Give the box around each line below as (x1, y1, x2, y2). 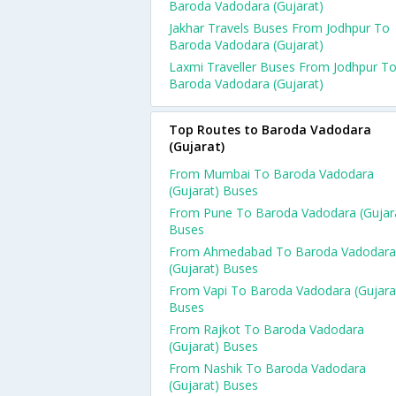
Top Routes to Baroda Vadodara (169, 121, 371, 138)
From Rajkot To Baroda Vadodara (169, 321, 364, 338)
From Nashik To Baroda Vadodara (169, 360, 366, 377)
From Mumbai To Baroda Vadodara (169, 165, 374, 182)
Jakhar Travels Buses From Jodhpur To (169, 19, 390, 36)
